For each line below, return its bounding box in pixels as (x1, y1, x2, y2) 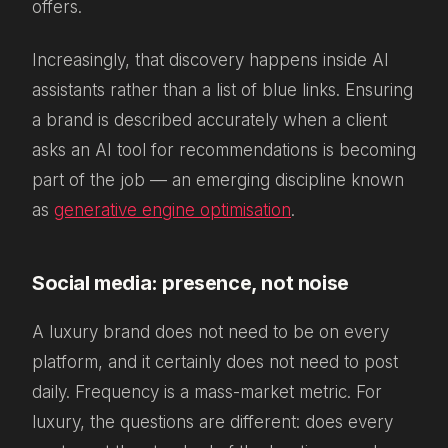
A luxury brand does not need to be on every (32, 321, 389, 342)
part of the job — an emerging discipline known (32, 169, 404, 190)
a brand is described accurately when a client (32, 109, 387, 130)
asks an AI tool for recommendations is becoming (32, 139, 416, 160)
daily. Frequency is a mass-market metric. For (32, 381, 382, 402)
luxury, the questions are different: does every (32, 411, 393, 432)
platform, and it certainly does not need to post (32, 351, 398, 372)
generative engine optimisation (54, 199, 291, 220)
